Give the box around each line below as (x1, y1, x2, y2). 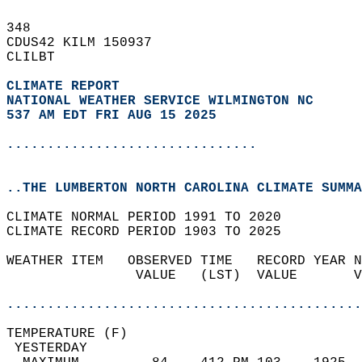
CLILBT (6, 50, 71, 65)
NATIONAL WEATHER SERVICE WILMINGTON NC (6, 94, 314, 108)
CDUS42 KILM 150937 (6, 36, 168, 50)
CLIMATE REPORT (6, 79, 128, 94)
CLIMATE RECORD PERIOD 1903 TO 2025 (6, 225, 297, 239)
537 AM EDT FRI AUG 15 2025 (6, 108, 217, 123)
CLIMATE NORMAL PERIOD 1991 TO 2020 (6, 210, 297, 225)
